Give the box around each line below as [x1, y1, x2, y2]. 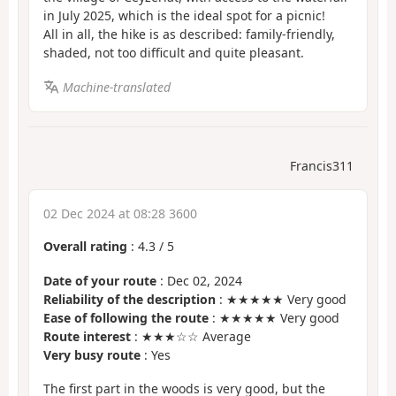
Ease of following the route [43, 308, 209, 326]
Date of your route [43, 271, 156, 289]
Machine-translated [62, 78, 171, 95]
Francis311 [290, 157, 354, 175]
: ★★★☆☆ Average [131, 327, 251, 345]
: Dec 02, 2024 [156, 271, 242, 289]
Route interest [43, 327, 131, 345]
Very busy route [43, 346, 141, 363]
